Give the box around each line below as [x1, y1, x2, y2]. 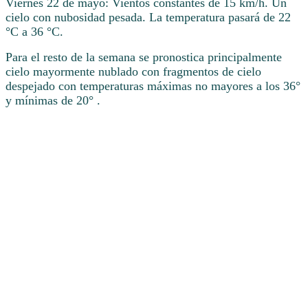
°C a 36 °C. [5, 24, 63, 38]
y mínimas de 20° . [5, 93, 100, 107]
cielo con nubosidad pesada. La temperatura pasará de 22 [5, 10, 291, 24]
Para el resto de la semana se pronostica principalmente [5, 49, 282, 64]
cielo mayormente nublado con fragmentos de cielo [5, 64, 261, 78]
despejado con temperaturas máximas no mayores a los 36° [5, 78, 300, 93]
